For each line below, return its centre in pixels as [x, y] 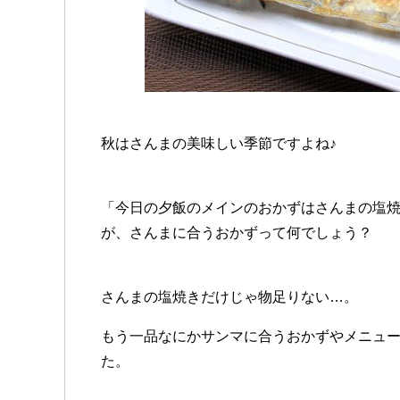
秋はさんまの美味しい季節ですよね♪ [219, 144]
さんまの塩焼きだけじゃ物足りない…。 [229, 297]
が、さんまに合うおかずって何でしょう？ [237, 233]
